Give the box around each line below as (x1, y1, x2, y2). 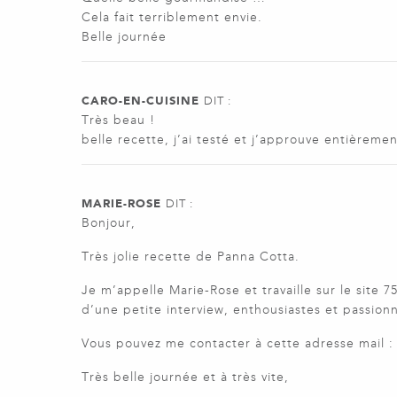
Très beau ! (82, 113, 155, 128)
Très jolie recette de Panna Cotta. (82, 249, 300, 265)
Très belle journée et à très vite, (82, 370, 289, 385)
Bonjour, (82, 215, 136, 231)
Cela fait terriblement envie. (82, 10, 262, 26)
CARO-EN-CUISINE (82, 94, 199, 108)
